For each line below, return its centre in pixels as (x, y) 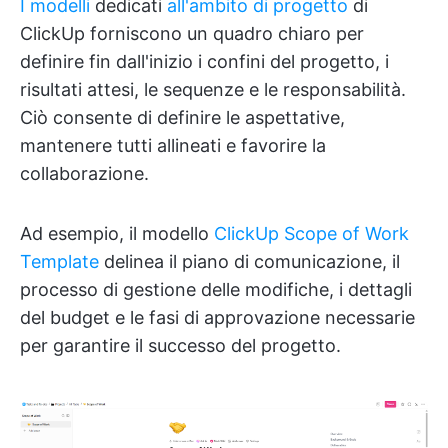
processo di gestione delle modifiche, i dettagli (216, 290)
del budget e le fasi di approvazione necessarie (217, 318)
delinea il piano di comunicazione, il (249, 262)
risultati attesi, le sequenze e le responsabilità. (213, 90)
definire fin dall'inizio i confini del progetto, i (204, 62)
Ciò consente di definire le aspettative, (182, 118)
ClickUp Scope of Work (311, 234)
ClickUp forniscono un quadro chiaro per (192, 34)
